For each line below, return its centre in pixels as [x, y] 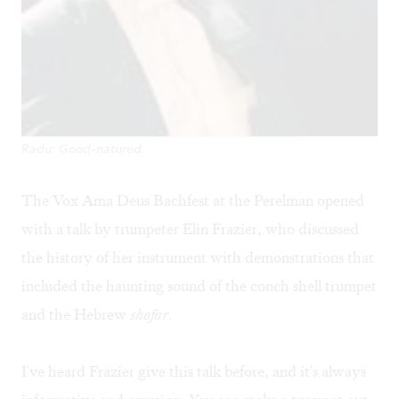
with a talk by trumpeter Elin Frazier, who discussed [190, 229]
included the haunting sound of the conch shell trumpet [199, 286]
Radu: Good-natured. [83, 149]
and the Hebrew [76, 315]
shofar [149, 315]
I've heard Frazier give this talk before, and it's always [194, 372]
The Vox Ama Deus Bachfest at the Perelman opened [193, 201]
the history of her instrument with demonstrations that [198, 258]
